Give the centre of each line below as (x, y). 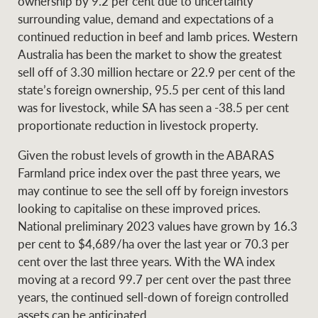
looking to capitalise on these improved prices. (139, 208)
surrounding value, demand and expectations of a (146, 19)
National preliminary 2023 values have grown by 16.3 (158, 225)
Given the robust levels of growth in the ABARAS (146, 154)
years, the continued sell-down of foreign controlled (154, 296)
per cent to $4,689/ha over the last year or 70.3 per (154, 243)
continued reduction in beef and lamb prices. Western (158, 37)
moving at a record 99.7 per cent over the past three (155, 279)
